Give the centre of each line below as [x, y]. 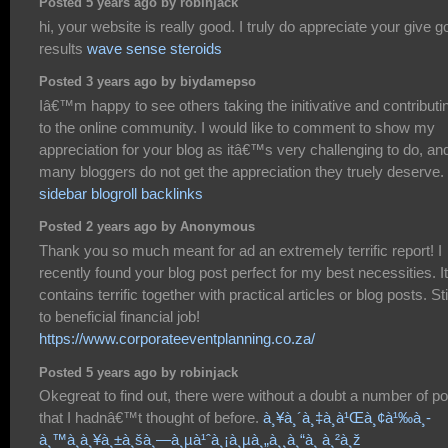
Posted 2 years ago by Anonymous [147, 227]
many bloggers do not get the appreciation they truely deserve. [241, 171]
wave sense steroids [154, 48]
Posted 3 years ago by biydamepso [147, 82]
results [63, 48]
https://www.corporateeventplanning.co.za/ [177, 338]
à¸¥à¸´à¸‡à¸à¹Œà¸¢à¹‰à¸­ [347, 417]
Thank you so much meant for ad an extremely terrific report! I [240, 250]
